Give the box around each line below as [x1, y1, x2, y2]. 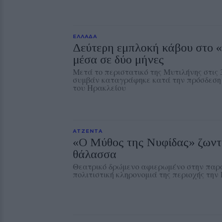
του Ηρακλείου [73, 82, 126, 93]
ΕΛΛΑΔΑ [73, 33, 97, 39]
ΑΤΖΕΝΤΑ [73, 128, 103, 134]
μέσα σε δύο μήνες [73, 53, 164, 66]
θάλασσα [73, 148, 116, 161]
